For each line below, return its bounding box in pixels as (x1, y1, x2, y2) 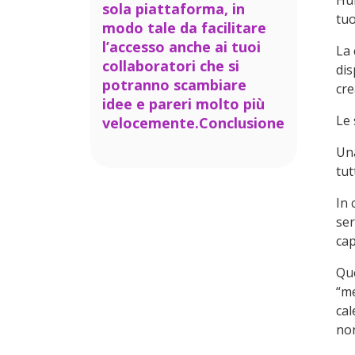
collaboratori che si (102, 56, 239, 75)
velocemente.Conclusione (102, 113, 284, 132)
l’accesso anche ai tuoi (102, 37, 261, 56)
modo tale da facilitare (102, 18, 266, 37)
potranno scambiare (102, 75, 246, 94)
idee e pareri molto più (102, 94, 265, 113)
